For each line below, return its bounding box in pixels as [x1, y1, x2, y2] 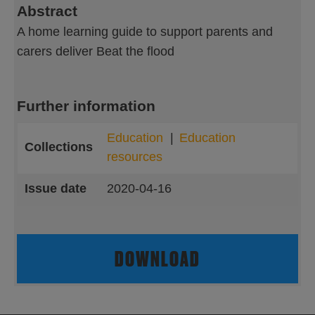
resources [107, 150, 162, 164]
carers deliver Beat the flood [17, 44, 174, 58]
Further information [17, 98, 155, 114]
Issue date [25, 181, 86, 195]
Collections [25, 140, 93, 154]
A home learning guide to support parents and [17, 25, 273, 39]
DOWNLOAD [115, 247, 200, 271]
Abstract [17, 3, 77, 19]
